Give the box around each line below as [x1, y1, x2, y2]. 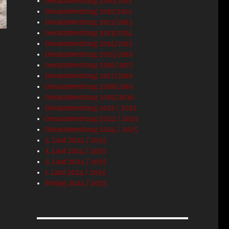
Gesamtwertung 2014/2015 [45, 39, 133, 48]
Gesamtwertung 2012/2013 [45, 18, 133, 27]
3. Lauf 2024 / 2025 [45, 147, 107, 155]
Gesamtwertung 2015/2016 [45, 50, 134, 59]
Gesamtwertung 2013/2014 [45, 29, 133, 37]
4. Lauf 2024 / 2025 [45, 136, 107, 145]
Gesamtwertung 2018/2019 [45, 82, 134, 91]
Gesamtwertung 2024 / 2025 [45, 125, 139, 134]
